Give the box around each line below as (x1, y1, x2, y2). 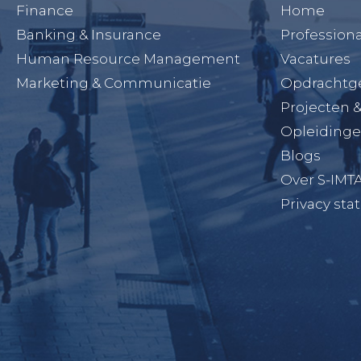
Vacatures (280, 50, 351, 67)
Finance (15, 2, 73, 19)
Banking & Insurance (15, 26, 161, 43)
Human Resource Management (15, 50, 240, 67)
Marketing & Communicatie (15, 74, 211, 91)
